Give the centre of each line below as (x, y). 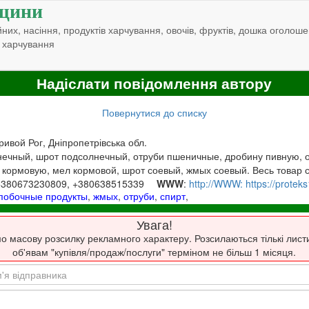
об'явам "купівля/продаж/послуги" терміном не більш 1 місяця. (154, 252)
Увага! (154, 225)
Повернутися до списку (154, 112)
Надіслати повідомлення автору (154, 83)
